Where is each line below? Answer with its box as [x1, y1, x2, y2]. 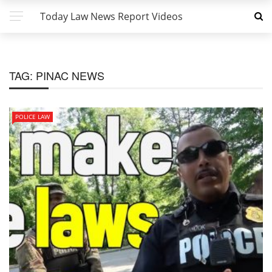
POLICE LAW [15, 112, 50, 121]
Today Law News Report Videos [40, 10, 183, 23]
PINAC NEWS [36, 67, 104, 83]
